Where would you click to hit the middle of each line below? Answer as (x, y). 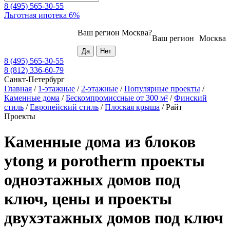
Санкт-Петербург (34, 80)
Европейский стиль (64, 107)
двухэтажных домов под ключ (114, 217)
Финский (190, 98)
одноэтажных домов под (92, 179)
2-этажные (100, 89)
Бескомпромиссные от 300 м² (117, 98)
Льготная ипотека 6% (42, 15)
